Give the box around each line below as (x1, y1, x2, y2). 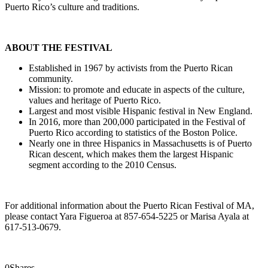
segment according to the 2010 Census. (29, 160, 176, 170)
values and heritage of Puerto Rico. (29, 95, 161, 106)
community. (29, 74, 73, 84)
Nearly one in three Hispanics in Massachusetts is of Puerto (29, 138, 252, 149)
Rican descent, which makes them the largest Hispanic (29, 149, 233, 160)
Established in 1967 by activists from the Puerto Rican (29, 63, 233, 74)
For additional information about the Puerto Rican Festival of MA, (5, 200, 254, 211)
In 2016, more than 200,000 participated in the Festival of (29, 117, 245, 127)
